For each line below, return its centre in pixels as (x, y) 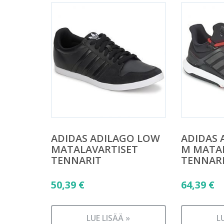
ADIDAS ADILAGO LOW (105, 138)
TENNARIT (76, 160)
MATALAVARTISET (94, 149)
